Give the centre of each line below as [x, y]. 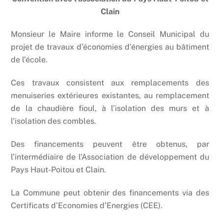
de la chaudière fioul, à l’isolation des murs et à [110, 109]
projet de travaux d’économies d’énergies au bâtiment [110, 47]
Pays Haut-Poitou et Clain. [59, 170]
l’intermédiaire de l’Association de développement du [110, 157]
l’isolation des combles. [54, 121]
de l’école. [29, 60]
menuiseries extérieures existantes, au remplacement [110, 96]
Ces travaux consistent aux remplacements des [110, 83]
